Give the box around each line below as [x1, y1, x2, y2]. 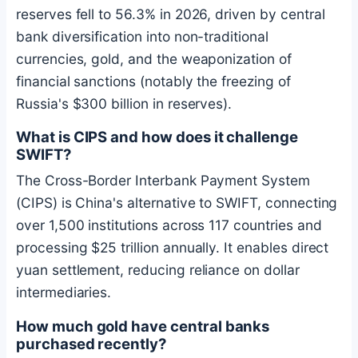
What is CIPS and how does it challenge [16, 128, 299, 146]
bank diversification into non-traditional [16, 27, 268, 45]
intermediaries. [16, 284, 112, 301]
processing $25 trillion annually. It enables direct [16, 239, 329, 257]
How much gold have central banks [16, 317, 270, 336]
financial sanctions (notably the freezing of [16, 72, 291, 89]
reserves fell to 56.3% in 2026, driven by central [16, 5, 325, 22]
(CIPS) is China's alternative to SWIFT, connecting [16, 194, 338, 212]
